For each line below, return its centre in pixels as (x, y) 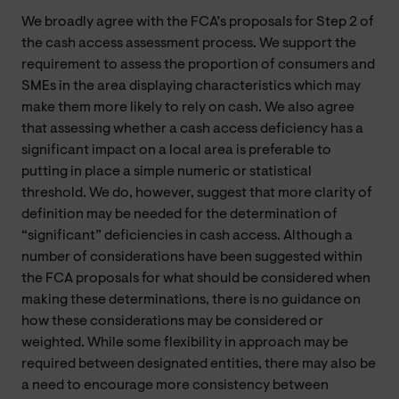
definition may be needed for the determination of (179, 214)
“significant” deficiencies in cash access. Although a (187, 236)
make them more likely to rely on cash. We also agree (188, 107)
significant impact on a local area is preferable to (176, 150)
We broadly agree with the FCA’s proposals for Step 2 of (198, 22)
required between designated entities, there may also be (199, 364)
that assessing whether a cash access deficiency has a (192, 129)
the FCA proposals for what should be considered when (196, 278)
